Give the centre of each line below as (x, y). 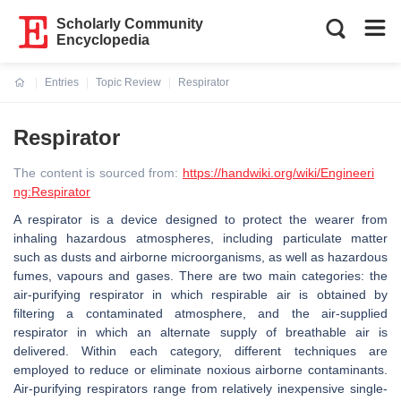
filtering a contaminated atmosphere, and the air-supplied (200, 313)
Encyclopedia (103, 40)
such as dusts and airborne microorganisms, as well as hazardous (200, 257)
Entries (62, 82)
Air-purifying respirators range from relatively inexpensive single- (200, 388)
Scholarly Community (130, 24)
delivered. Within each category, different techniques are (200, 351)
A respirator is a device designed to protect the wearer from (200, 219)
